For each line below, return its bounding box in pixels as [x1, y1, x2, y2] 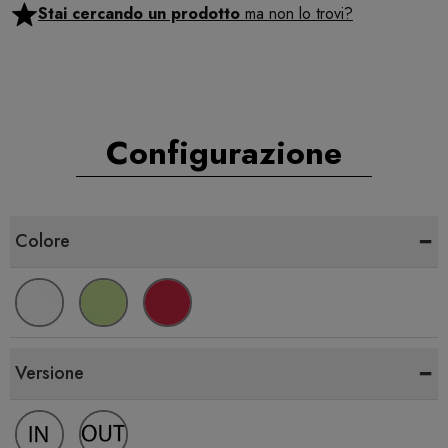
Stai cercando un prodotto [38, 2, 240, 26]
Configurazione [106, 130, 342, 177]
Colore [15, 228, 70, 255]
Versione [15, 360, 84, 387]
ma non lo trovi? [240, 2, 353, 26]
